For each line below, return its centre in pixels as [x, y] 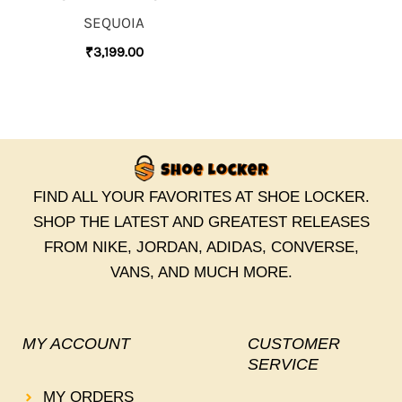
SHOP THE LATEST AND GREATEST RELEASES [201, 223]
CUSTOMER [293, 343]
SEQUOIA [114, 22]
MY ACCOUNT [76, 343]
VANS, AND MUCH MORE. [201, 273]
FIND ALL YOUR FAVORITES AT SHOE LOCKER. [201, 197]
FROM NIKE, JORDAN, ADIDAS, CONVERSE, [201, 248]
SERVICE [283, 364]
